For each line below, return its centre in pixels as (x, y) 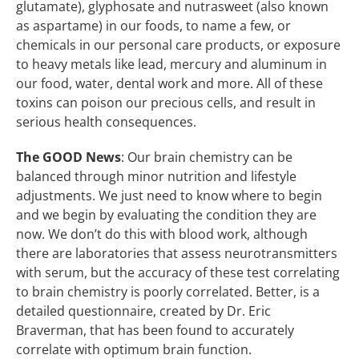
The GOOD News (69, 157)
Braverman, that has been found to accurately (155, 330)
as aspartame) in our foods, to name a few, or (153, 25)
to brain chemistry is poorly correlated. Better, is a (168, 291)
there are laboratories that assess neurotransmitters (177, 253)
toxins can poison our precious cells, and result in (166, 102)
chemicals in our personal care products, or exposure (178, 44)
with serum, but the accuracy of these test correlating (178, 272)
